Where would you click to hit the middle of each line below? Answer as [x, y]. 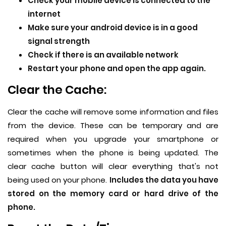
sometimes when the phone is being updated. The [113, 153]
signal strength [59, 41]
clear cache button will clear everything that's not [113, 166]
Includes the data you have [164, 180]
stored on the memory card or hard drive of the [113, 194]
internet [44, 14]
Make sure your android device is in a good [113, 28]
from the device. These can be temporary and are [113, 126]
